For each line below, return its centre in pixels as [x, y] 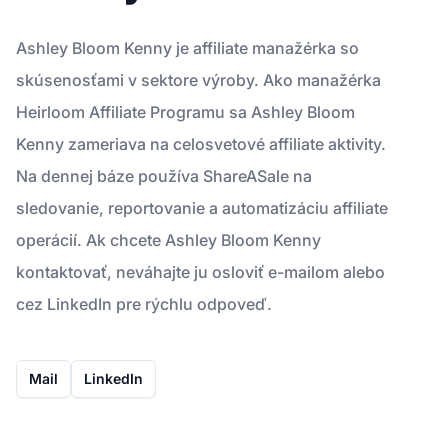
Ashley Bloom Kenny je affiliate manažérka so [187, 47]
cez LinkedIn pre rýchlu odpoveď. [144, 303]
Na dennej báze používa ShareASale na [164, 175]
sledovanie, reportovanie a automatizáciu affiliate [202, 207]
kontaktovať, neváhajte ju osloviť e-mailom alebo [200, 271]
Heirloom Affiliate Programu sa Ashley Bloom [185, 111]
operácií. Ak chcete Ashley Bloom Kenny [168, 239]
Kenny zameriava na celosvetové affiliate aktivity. [201, 143]
